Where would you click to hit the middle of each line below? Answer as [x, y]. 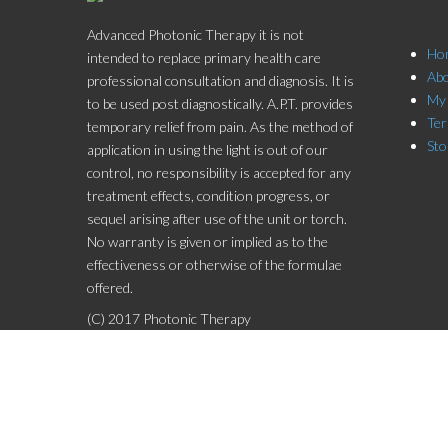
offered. [110, 287]
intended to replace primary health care [204, 57]
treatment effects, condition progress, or [208, 195]
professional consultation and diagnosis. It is [220, 80]
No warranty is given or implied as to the [207, 241]
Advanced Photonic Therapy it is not [195, 34]
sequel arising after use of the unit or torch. [217, 218]
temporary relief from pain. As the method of [220, 126]
